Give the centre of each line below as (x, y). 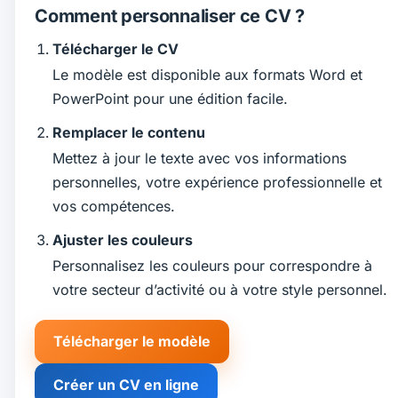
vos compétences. (113, 206)
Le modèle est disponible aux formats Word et (207, 74)
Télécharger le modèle (132, 342)
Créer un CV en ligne (127, 385)
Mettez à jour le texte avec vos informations (199, 158)
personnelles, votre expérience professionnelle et (217, 182)
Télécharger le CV (115, 49)
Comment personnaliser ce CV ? (170, 16)
